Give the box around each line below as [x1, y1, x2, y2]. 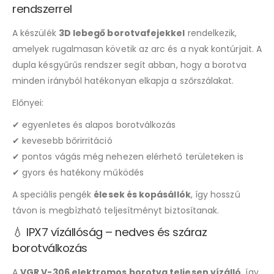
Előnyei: [12, 96, 44, 109]
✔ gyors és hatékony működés [12, 166, 144, 179]
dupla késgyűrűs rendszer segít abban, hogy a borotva [12, 58, 246, 71]
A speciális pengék [12, 188, 94, 201]
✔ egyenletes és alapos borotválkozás [12, 118, 176, 131]
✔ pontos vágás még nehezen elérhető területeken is [12, 150, 244, 163]
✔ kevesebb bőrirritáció [12, 134, 113, 147]
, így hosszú [190, 188, 240, 201]
